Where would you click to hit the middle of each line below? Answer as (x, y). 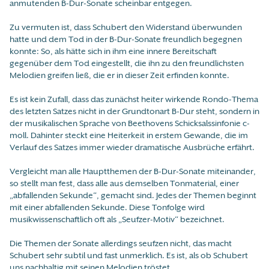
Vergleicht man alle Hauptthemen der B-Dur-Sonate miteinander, (133, 171)
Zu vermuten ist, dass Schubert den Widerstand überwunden (126, 27)
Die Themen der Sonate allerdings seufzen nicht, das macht (121, 243)
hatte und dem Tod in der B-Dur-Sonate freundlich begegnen (126, 39)
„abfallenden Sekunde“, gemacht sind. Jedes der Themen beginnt (133, 195)
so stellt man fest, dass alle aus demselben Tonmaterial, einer (124, 183)
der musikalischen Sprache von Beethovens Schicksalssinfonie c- (130, 123)
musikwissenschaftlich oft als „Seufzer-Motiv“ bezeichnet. (117, 219)
